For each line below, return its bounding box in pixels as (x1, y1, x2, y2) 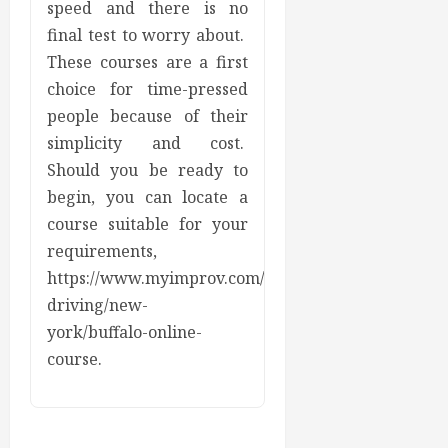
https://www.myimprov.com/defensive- (47, 267, 345, 290)
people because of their (47, 105, 249, 128)
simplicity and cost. (47, 132, 249, 155)
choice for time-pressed (47, 78, 249, 101)
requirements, (47, 240, 157, 263)
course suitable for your (47, 213, 249, 236)
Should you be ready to (47, 159, 249, 182)
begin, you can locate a (47, 186, 249, 209)
